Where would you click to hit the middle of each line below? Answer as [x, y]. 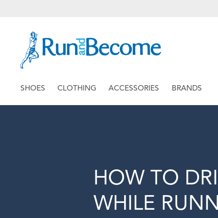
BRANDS [187, 88]
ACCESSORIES [134, 88]
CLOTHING [77, 88]
